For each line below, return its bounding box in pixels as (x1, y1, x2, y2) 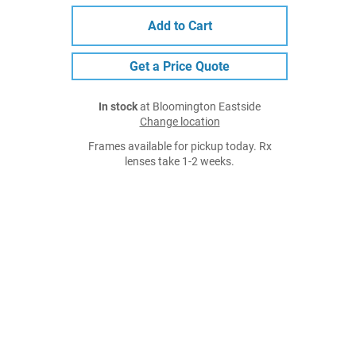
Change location (139, 115, 220, 129)
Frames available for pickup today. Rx (87, 140, 272, 153)
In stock (99, 100, 137, 114)
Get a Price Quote (130, 59, 230, 74)
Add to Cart (147, 18, 212, 33)
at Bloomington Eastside (137, 100, 261, 114)
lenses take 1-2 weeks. (125, 155, 234, 168)
